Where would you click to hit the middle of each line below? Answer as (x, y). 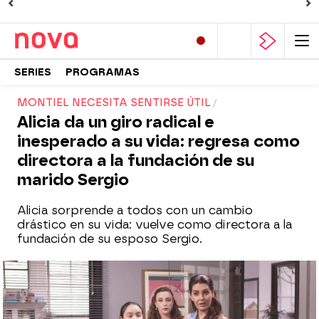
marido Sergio (73, 180)
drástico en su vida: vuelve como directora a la (155, 225)
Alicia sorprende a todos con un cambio (135, 210)
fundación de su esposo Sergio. (110, 239)
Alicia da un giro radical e (116, 122)
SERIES (33, 72)
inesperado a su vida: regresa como (158, 141)
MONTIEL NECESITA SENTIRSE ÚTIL (114, 103)
